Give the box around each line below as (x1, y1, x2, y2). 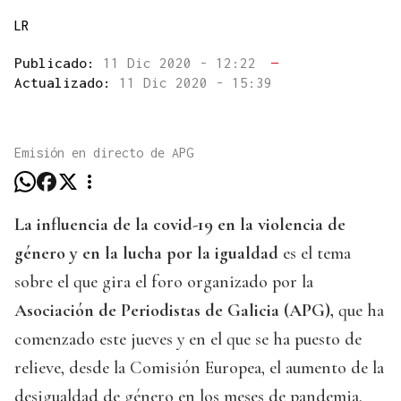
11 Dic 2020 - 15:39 (119, 74, 272, 91)
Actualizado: (14, 74, 119, 91)
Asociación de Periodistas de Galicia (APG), (14, 300, 338, 322)
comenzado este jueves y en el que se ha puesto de (14, 328, 362, 351)
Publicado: (14, 55, 103, 72)
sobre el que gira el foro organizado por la (14, 271, 313, 294)
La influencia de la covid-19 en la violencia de (14, 214, 346, 236)
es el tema (283, 243, 351, 265)
